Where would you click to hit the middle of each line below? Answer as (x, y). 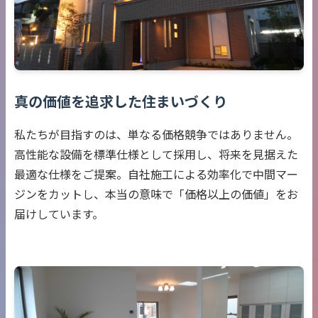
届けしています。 (59, 214)
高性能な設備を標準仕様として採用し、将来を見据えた (156, 154)
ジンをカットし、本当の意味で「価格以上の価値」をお (156, 194)
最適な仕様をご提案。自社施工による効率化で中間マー (156, 174)
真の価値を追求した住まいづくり (121, 101)
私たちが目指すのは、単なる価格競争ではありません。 (156, 134)
